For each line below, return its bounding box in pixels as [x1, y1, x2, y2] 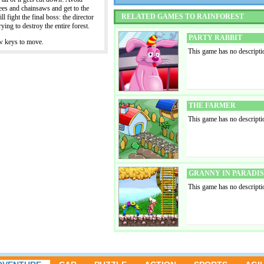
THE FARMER [189, 101, 236, 110]
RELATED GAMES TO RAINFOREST [121, 12, 244, 21]
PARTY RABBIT [189, 34, 242, 42]
